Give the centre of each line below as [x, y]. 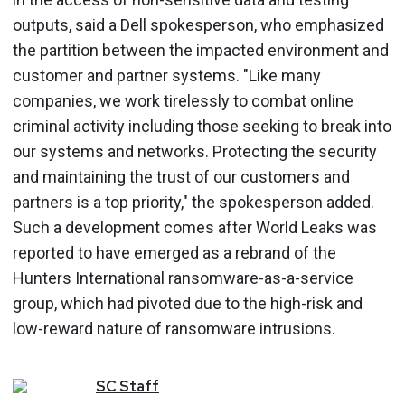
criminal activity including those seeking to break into [202, 126]
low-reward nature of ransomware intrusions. [174, 329]
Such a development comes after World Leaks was [195, 227]
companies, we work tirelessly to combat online [183, 101]
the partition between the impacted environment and [201, 50]
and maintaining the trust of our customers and [181, 177]
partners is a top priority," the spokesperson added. [193, 202]
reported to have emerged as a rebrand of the [174, 253]
